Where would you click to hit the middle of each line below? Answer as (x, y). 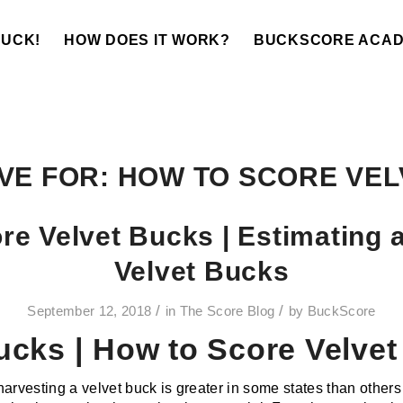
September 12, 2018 (90, 311)
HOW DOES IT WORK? (147, 40)
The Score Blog (227, 311)
